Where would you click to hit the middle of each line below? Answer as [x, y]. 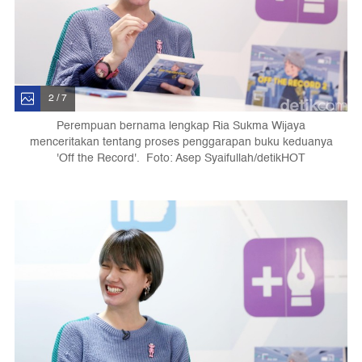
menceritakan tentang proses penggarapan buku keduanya [181, 141]
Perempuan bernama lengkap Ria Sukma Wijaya [181, 125]
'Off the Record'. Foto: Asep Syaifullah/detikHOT [181, 158]
